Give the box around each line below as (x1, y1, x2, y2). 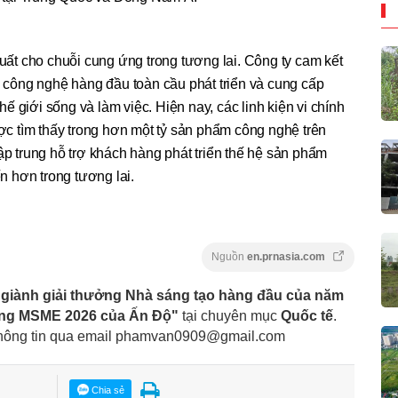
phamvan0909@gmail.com (115, 328, 285, 344)
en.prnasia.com (247, 251, 328, 263)
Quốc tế (281, 307, 333, 323)
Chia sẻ (88, 384, 124, 395)
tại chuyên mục (179, 307, 281, 323)
